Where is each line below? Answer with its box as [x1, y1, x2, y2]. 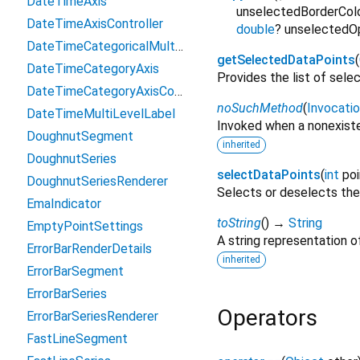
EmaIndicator [27, 196, 101, 211]
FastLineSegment [27, 331, 128, 346]
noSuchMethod [217, 100, 303, 117]
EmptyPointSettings [27, 219, 143, 234]
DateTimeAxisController [27, 16, 163, 31]
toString [217, 215, 261, 231]
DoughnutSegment [27, 129, 133, 144]
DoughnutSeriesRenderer [27, 174, 168, 189]
